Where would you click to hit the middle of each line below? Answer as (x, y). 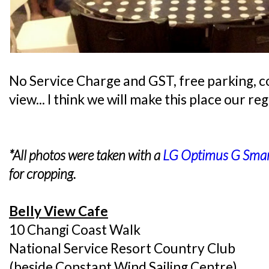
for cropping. (42, 174)
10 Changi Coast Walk (75, 229)
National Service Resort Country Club (122, 248)
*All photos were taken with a (86, 155)
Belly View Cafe (59, 211)
